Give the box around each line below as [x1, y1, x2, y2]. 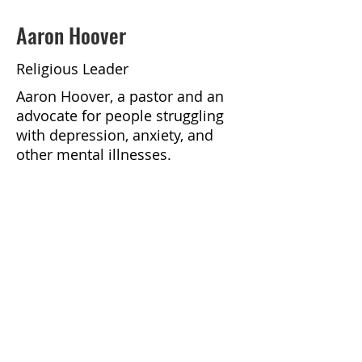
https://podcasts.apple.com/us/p [16, 314, 240, 333]
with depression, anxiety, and [16, 125, 213, 145]
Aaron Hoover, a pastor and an [16, 86, 224, 106]
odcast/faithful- [16, 333, 120, 352]
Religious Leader [16, 59, 128, 78]
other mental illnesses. [16, 145, 171, 164]
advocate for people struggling [16, 106, 224, 125]
